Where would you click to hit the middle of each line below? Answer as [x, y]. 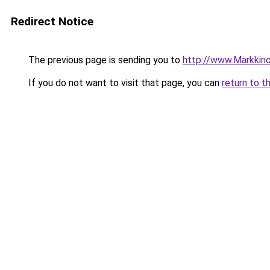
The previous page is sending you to [104, 60]
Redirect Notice [52, 21]
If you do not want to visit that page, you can [124, 83]
